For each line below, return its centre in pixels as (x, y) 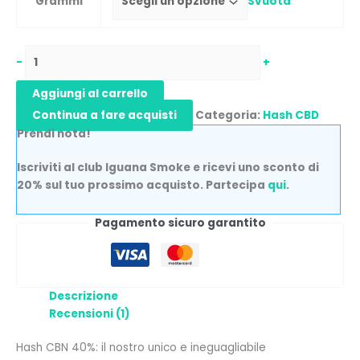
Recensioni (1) (90, 313)
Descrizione (84, 296)
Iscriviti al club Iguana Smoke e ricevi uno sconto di (168, 168)
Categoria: (229, 116)
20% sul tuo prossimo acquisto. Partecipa (142, 186)
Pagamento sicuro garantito (180, 223)
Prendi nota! (54, 134)
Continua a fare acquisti (104, 116)
